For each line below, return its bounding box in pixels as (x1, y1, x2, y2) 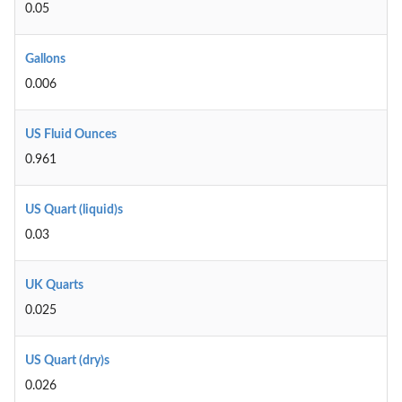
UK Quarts (24, 279, 83, 293)
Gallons (24, 53, 66, 66)
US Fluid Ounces (24, 128, 117, 142)
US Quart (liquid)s (24, 204, 123, 217)
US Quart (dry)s (24, 354, 109, 368)
